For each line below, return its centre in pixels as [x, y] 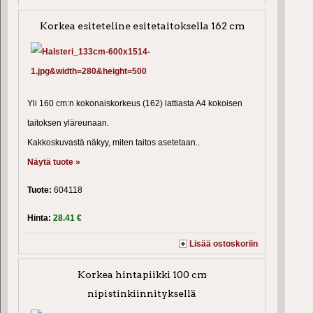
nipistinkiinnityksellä [142, 293]
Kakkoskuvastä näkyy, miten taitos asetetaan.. [114, 143]
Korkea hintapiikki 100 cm [142, 274]
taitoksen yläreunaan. [68, 123]
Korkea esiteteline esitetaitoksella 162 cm [142, 26]
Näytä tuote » [54, 162]
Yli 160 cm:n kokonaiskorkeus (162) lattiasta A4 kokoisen [135, 103]
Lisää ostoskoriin [224, 244]
